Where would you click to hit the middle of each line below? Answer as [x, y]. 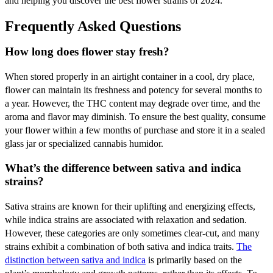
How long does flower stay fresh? [87, 51]
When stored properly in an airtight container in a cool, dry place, [130, 76]
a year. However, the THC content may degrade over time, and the [133, 103]
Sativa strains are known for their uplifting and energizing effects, [130, 206]
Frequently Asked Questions [93, 26]
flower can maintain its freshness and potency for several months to [133, 90]
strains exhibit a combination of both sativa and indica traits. [121, 246]
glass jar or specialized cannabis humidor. [84, 143]
